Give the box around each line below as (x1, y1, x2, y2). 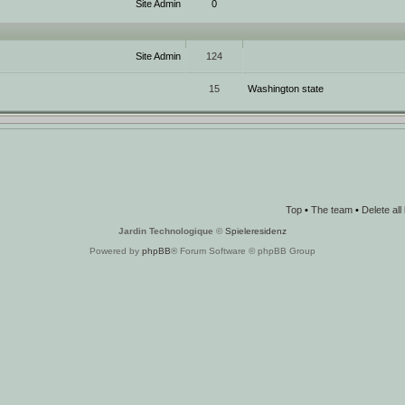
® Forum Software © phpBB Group (171, 245, 316, 256)
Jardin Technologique (118, 225, 213, 236)
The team (311, 203, 353, 215)
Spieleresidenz (225, 225, 287, 236)
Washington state (248, 83, 324, 94)
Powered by (89, 245, 142, 256)
